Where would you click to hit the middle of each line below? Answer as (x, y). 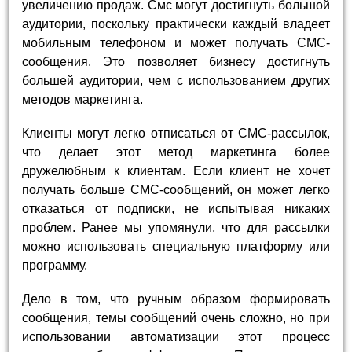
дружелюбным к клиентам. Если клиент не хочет (176, 170)
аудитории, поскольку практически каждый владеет (176, 24)
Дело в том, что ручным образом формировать (176, 299)
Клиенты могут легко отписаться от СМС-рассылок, (176, 133)
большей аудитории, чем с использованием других (176, 80)
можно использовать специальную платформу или (176, 246)
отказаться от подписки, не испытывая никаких (176, 208)
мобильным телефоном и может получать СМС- (176, 42)
